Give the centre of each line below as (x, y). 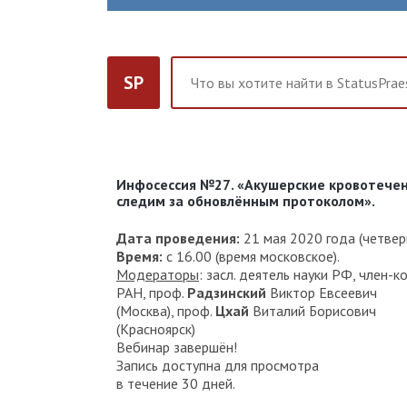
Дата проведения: (178, 238)
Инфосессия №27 (174, 185)
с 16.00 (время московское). (251, 256)
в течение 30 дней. (176, 383)
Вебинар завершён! (177, 347)
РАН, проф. (152, 292)
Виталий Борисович (313, 310)
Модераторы (158, 274)
